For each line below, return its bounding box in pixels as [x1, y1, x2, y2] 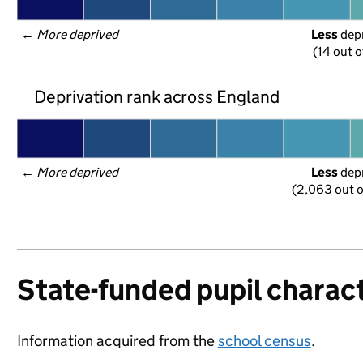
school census [217, 331, 311, 350]
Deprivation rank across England [33, 85, 280, 108]
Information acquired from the [16, 331, 218, 350]
